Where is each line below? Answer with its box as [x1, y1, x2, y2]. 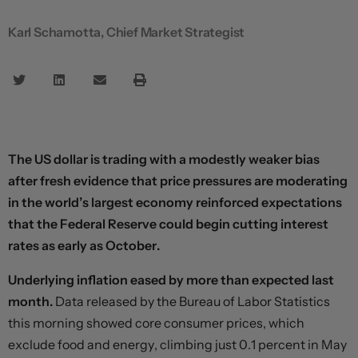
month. [8, 292, 55, 309]
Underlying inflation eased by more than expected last [8, 271, 334, 288]
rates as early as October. [8, 237, 160, 253]
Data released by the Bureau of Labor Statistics [55, 292, 330, 309]
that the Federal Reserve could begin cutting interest [8, 215, 328, 232]
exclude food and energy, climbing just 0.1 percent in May [8, 336, 347, 352]
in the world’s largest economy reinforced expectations [8, 193, 342, 210]
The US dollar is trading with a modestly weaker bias [8, 150, 320, 167]
